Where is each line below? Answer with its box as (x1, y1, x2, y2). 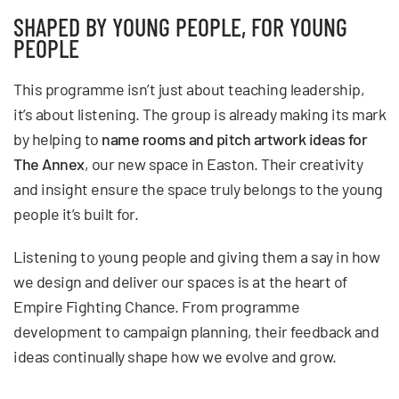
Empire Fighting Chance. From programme (13, 296, 299, 316)
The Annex (13, 153, 85, 174)
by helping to (13, 128, 102, 149)
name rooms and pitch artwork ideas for (102, 128, 367, 149)
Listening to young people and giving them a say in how (13, 246, 379, 266)
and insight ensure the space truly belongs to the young (13, 178, 383, 199)
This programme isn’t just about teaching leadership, (13, 78, 364, 99)
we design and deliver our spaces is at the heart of (13, 271, 347, 291)
